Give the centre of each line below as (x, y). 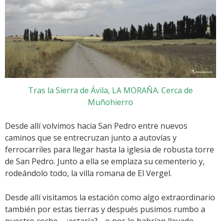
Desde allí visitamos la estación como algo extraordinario (110, 197)
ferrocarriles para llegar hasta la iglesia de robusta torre (110, 149)
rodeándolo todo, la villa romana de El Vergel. (88, 173)
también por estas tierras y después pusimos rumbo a (105, 209)
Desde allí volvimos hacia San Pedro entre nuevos (96, 126)
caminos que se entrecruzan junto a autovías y (91, 137)
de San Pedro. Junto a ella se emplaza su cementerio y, (105, 161)
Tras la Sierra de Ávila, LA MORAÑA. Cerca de (110, 90)
